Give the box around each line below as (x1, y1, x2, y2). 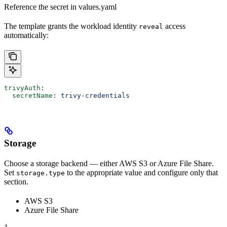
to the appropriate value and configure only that (65, 168, 218, 177)
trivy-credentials (61, 91, 130, 99)
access (163, 21, 185, 30)
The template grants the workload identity (4, 21, 139, 30)
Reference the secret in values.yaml (4, 2, 117, 11)
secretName (4, 91, 53, 99)
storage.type (16, 169, 65, 177)
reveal (139, 22, 163, 30)
